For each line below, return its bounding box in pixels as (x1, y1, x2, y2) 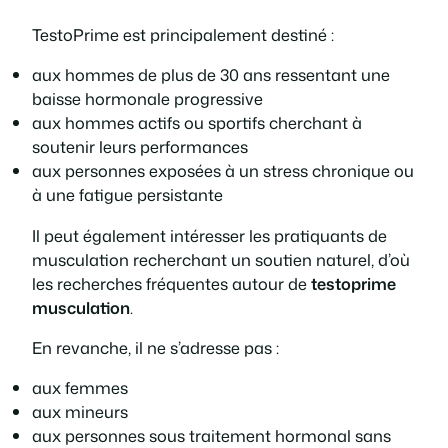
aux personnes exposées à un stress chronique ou (32, 159, 414, 183)
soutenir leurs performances (32, 135, 248, 159)
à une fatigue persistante (32, 183, 223, 207)
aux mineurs (32, 400, 128, 424)
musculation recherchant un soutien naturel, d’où (32, 247, 410, 271)
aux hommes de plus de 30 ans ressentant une (32, 63, 390, 87)
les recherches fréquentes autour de (32, 271, 311, 295)
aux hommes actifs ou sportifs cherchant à (32, 111, 362, 135)
